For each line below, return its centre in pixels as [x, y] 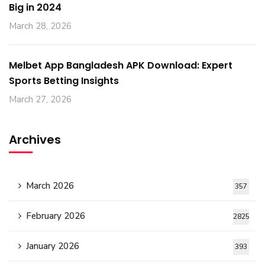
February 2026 [56, 216]
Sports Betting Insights [64, 81]
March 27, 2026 [40, 99]
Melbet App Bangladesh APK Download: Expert [121, 65]
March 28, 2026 [40, 26]
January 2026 [53, 246]
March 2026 [50, 186]
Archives [35, 140]
